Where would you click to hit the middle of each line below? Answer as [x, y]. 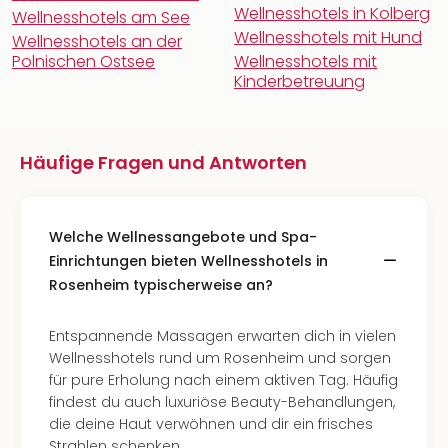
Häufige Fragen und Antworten [163, 162]
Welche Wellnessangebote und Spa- [183, 237]
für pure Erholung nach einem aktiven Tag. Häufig [223, 380]
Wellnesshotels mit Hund [328, 37]
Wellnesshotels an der [97, 41]
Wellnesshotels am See [101, 17]
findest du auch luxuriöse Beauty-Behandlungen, [222, 402]
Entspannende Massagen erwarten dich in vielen [222, 336]
